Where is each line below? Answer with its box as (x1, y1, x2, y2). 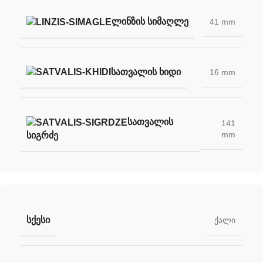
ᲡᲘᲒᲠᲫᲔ (26, 130, 58, 141)
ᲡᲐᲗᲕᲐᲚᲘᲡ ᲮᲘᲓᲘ (111, 66, 181, 77)
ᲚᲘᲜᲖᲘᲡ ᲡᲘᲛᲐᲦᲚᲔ (112, 16, 188, 26)
